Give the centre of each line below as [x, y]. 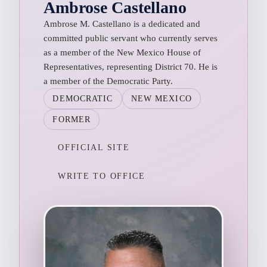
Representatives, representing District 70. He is [131, 66]
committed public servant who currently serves [131, 38]
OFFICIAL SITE [94, 147]
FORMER [72, 119]
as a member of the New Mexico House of [122, 52]
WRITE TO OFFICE [102, 176]
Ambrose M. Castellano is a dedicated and [122, 24]
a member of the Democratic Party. [108, 81]
